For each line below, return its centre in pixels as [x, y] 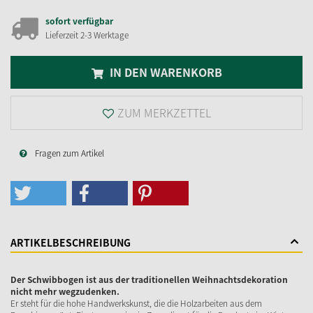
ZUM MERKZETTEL [164, 112]
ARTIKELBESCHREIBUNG [71, 242]
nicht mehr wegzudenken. [65, 291]
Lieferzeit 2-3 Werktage [87, 35]
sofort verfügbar [79, 21]
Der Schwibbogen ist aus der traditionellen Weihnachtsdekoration [149, 279]
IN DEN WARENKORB [164, 72]
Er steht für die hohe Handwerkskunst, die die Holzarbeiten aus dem [136, 303]
